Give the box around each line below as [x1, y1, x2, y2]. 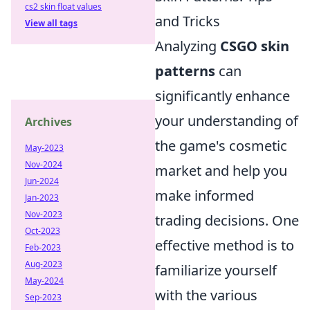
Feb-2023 [25, 241, 61, 253]
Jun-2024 [25, 175, 59, 187]
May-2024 [25, 275, 64, 286]
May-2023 [25, 142, 64, 154]
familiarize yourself [155, 261, 277, 280]
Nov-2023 [25, 208, 62, 220]
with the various [155, 286, 257, 304]
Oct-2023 [25, 225, 60, 237]
